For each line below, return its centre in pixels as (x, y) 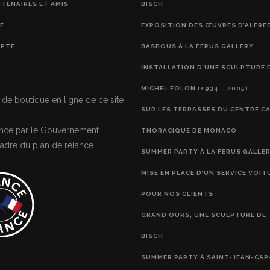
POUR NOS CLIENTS (177, 193)
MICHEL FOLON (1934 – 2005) (195, 88)
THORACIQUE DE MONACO (189, 130)
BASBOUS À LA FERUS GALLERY (197, 46)
